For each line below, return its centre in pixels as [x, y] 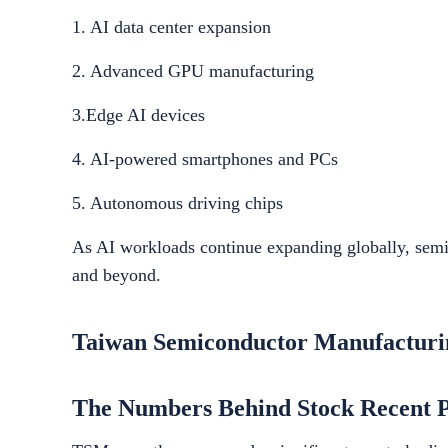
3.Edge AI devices [138, 115]
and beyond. [116, 275]
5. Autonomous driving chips [177, 203]
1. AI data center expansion [171, 27]
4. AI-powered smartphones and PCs [205, 159]
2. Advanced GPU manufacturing [193, 71]
